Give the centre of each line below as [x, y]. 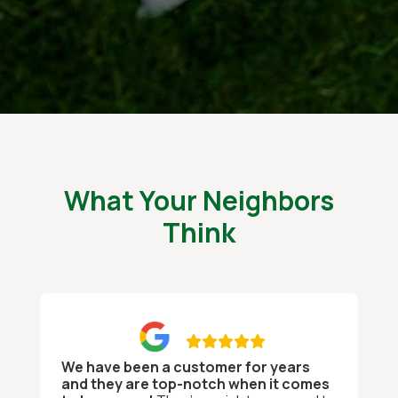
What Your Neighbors [199, 200]
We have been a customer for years [186, 367]
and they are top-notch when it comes [195, 384]
